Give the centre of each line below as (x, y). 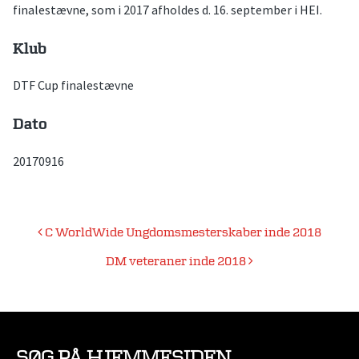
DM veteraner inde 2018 (177, 261)
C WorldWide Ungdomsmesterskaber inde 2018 (182, 232)
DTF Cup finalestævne (73, 85)
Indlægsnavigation (97, 235)
